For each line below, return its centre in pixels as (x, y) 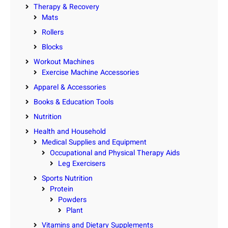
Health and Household (70, 131)
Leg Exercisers (82, 163)
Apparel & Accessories (70, 87)
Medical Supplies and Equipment (94, 142)
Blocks (52, 47)
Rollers (53, 32)
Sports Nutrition (67, 178)
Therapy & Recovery (66, 7)
